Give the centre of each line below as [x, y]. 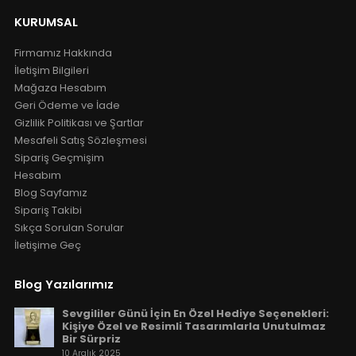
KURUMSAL [46, 21]
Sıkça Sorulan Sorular [69, 228]
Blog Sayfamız [50, 193]
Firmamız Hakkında [63, 53]
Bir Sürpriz [91, 339]
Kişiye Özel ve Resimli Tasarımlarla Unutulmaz [193, 326]
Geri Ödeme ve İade [67, 106]
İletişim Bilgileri [51, 71]
